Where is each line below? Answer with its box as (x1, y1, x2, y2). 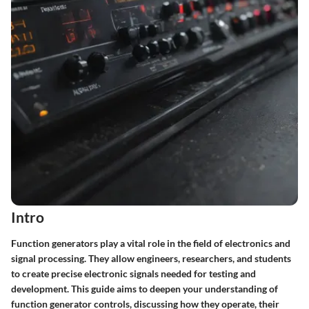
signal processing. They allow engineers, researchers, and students (11, 252, 291, 264)
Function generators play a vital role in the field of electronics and (11, 237, 290, 249)
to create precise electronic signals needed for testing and (11, 267, 256, 279)
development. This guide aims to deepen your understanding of (11, 282, 278, 295)
